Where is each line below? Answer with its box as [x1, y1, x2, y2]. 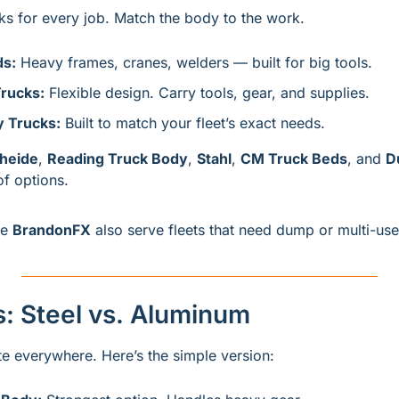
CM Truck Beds [240, 150, 347, 167]
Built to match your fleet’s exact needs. [61, 114, 325, 132]
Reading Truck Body [47, 150, 188, 167]
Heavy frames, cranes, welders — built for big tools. [16, 53, 372, 71]
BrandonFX [12, 221, 91, 239]
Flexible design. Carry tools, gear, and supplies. [45, 84, 370, 102]
